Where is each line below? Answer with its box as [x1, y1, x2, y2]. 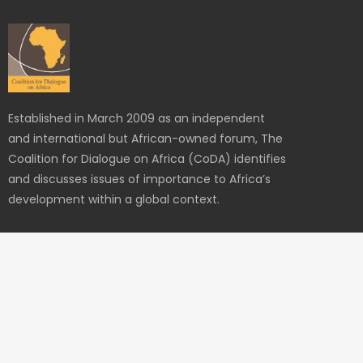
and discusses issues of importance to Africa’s [8, 170, 271, 187]
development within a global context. [8, 190, 220, 207]
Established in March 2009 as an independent [8, 109, 265, 126]
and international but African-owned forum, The [8, 130, 283, 147]
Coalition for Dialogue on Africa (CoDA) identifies [8, 150, 286, 167]
